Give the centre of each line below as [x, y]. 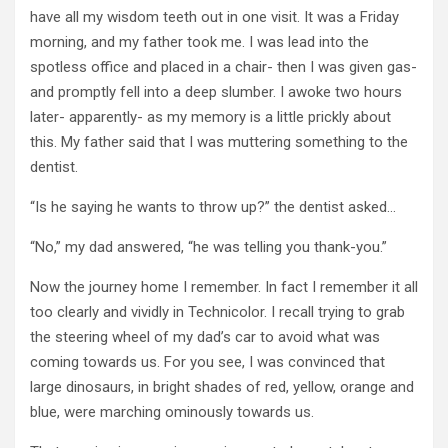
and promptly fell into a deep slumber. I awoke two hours [216, 91]
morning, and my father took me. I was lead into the [199, 41]
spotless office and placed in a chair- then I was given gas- [223, 66]
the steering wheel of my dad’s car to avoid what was [205, 336]
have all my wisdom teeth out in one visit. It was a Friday [214, 16]
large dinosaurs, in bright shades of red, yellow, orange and [222, 386]
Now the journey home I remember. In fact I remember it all [224, 286]
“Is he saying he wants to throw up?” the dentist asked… [213, 206]
